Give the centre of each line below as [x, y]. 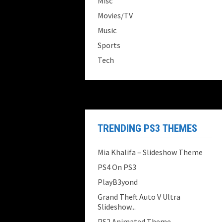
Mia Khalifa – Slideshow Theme [150, 152]
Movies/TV [115, 15]
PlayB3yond [118, 182]
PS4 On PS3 [117, 167]
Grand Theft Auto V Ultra [139, 197]
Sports [109, 45]
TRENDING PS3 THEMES [147, 128]
